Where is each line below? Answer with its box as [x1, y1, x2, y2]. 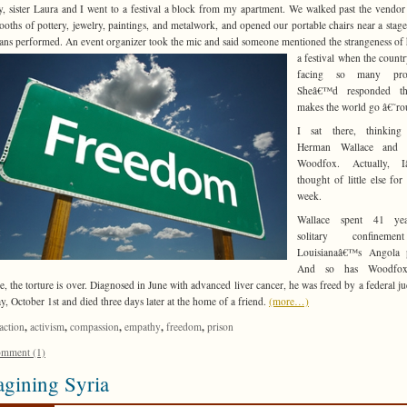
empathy [124, 319, 161, 333]
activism [30, 319, 65, 333]
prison [207, 319, 233, 333]
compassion [70, 319, 119, 333]
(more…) [269, 293, 309, 308]
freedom [166, 319, 202, 333]
